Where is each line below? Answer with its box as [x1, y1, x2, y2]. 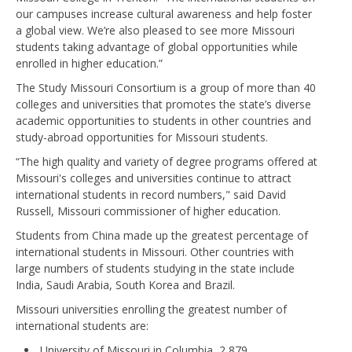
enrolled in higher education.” [16, 55, 163, 71]
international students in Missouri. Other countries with [16, 244, 294, 259]
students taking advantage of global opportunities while [16, 38, 298, 54]
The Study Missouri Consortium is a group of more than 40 [16, 79, 316, 95]
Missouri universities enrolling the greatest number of [16, 301, 287, 317]
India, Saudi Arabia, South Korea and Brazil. [16, 277, 235, 292]
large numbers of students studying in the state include [16, 260, 295, 276]
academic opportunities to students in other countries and [16, 112, 311, 128]
